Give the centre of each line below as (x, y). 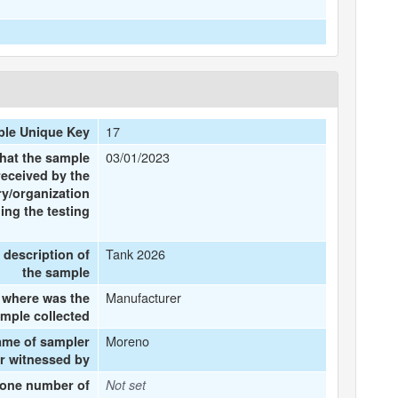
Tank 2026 (136, 254)
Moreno (128, 341)
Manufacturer (144, 297)
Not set (126, 385)
